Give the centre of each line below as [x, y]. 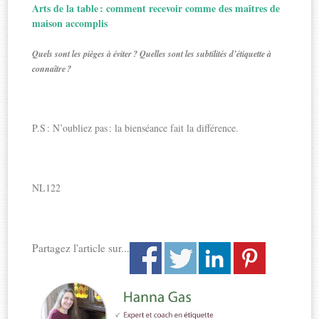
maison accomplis [70, 23]
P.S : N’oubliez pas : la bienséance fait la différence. [136, 127]
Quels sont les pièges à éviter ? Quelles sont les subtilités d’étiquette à [152, 53]
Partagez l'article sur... [81, 247]
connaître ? [52, 68]
